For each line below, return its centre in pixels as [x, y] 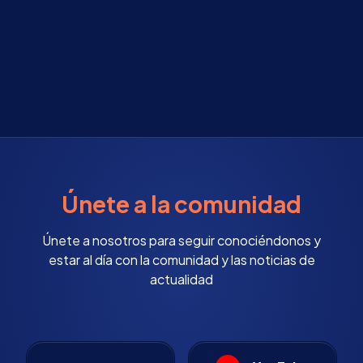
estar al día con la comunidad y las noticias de [181, 260]
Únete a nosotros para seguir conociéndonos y [181, 241]
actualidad [181, 280]
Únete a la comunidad [181, 204]
